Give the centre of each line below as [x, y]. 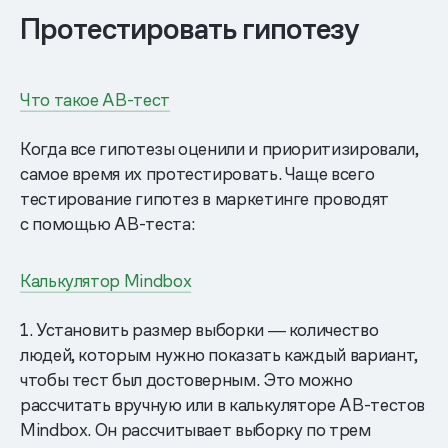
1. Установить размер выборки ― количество [199, 329]
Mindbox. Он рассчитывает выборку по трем [195, 429]
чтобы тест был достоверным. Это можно [186, 379]
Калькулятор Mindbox [106, 280]
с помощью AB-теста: [107, 223]
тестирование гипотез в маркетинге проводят [204, 198]
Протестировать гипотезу [190, 28]
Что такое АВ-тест [95, 99]
